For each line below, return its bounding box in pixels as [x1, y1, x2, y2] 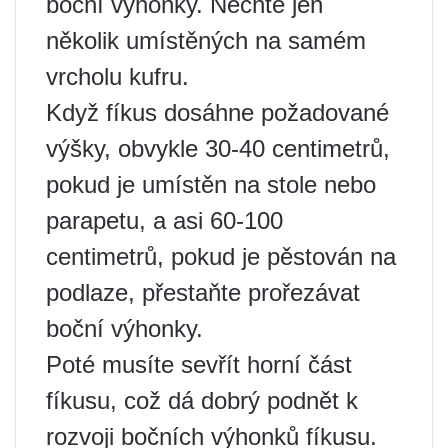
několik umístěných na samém [46, 26, 366, 54]
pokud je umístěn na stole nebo [46, 170, 376, 198]
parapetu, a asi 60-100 [46, 206, 283, 234]
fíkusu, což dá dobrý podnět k [46, 386, 358, 414]
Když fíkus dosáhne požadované [46, 98, 389, 126]
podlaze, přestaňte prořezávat [46, 278, 360, 306]
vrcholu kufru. [46, 62, 189, 90]
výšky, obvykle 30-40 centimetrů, [46, 134, 390, 162]
